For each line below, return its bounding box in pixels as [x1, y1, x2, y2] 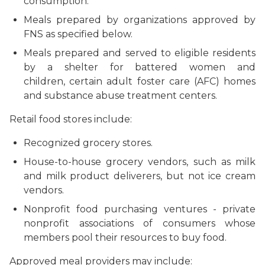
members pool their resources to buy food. [24, 231, 227, 243]
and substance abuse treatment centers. [24, 89, 217, 101]
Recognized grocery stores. [24, 137, 153, 148]
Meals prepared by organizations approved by [24, 14, 256, 25]
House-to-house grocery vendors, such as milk [24, 156, 256, 167]
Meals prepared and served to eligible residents [24, 47, 256, 59]
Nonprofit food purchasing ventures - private [24, 203, 256, 215]
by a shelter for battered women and [24, 61, 256, 73]
